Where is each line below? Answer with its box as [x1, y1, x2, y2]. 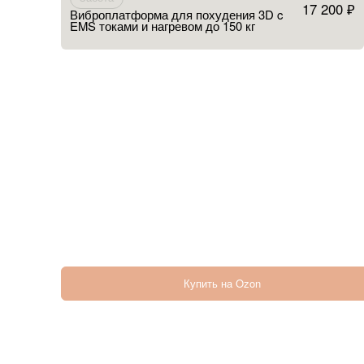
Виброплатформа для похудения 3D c [69, 5, 283, 23]
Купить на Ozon [184, 275, 262, 292]
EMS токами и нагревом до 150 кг [69, 16, 255, 34]
